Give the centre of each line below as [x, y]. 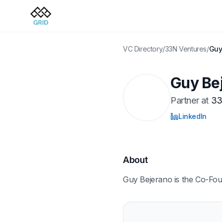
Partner [185, 100]
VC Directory [143, 49]
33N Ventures [186, 49]
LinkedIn [193, 116]
